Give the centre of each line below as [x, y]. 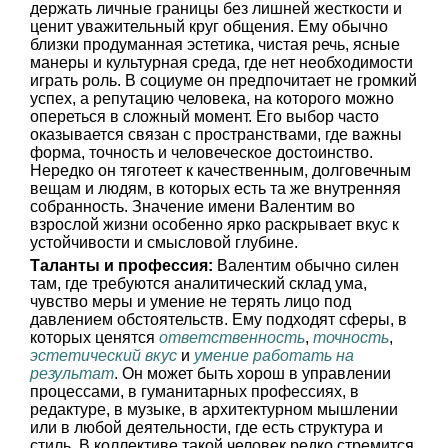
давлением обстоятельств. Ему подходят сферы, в [218, 319]
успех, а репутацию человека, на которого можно [212, 98]
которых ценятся [94, 337]
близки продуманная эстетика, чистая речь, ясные [215, 44]
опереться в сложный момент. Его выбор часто [204, 116]
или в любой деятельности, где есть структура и [206, 427]
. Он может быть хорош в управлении [252, 373]
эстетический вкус [103, 355]
